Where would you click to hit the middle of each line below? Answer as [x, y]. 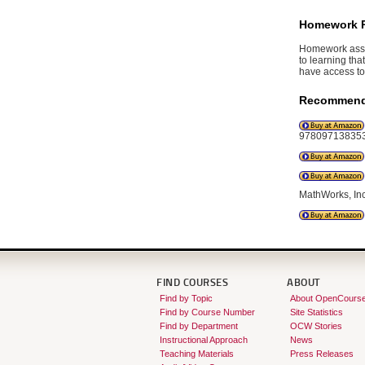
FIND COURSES [192, 284]
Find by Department [198, 326]
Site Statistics [316, 312]
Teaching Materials [196, 354]
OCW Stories [316, 326]
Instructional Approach [203, 340]
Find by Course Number [207, 312]
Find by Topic [186, 299]
